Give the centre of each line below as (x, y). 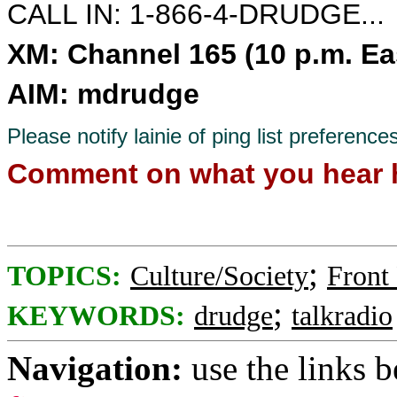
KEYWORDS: (96, 316)
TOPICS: (64, 276)
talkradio (342, 316)
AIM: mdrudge (103, 94)
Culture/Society (219, 276)
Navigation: (95, 368)
